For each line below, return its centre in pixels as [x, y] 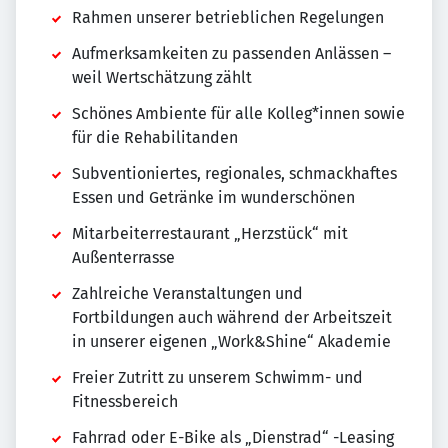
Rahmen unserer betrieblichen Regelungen [228, 18]
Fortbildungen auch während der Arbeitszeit [232, 318]
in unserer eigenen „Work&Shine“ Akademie [231, 342]
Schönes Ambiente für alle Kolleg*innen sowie [238, 114]
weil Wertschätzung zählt [162, 78]
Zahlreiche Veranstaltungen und [187, 294]
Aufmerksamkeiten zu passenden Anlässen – [231, 54]
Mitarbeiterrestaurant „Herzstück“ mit [210, 234]
